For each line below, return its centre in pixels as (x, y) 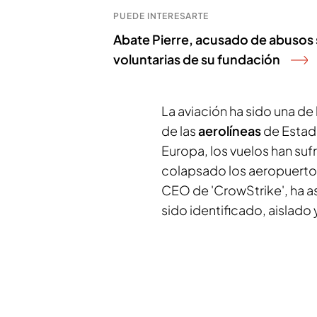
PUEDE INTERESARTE (161, 16)
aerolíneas (231, 131)
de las (180, 131)
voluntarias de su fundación (197, 59)
